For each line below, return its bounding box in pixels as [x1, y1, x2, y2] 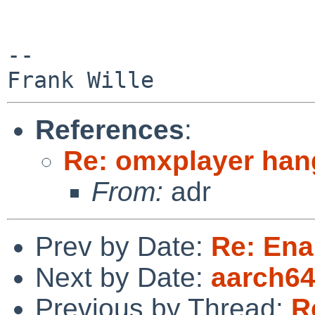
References [35, 114, 184, 145]
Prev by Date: [35, 231, 211, 262]
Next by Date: [35, 262, 211, 292]
